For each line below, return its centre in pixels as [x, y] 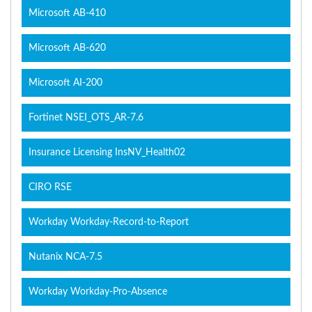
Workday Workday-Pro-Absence [98, 292]
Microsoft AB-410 [67, 14]
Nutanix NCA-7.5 [65, 257]
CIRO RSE [50, 188]
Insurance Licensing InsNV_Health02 [107, 153]
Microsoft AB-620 [67, 48]
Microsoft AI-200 [65, 83]
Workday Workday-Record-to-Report [109, 223]
